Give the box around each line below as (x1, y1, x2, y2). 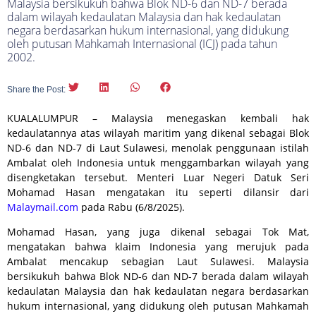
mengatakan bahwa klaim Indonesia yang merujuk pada (7, 240, 309, 254)
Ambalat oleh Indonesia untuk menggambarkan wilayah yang (7, 155, 309, 169)
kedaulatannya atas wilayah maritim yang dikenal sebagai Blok (7, 126, 309, 140)
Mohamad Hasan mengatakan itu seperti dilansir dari (7, 185, 309, 199)
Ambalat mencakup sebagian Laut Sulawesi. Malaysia (7, 255, 309, 269)
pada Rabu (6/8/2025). (78, 200, 188, 214)
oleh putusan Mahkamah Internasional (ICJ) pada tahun (7, 36, 277, 52)
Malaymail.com (7, 200, 78, 214)
